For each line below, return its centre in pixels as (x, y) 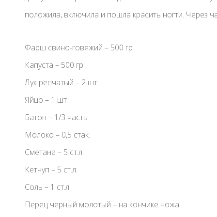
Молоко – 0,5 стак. (57, 135)
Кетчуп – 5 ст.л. (51, 170)
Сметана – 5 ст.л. (54, 152)
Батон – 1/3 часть (56, 117)
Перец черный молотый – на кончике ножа (102, 205)
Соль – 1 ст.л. (47, 187)
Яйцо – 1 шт (46, 100)
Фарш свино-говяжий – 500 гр (78, 48)
